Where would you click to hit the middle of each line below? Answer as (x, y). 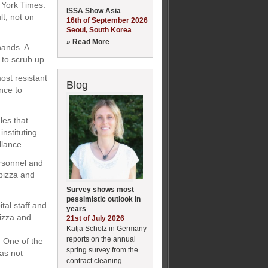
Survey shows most (100, 189)
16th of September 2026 (107, 20)
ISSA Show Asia (94, 10)
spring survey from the (102, 250)
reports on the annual (101, 239)
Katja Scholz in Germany (106, 228)
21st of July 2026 (95, 218)
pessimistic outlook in (103, 199)
